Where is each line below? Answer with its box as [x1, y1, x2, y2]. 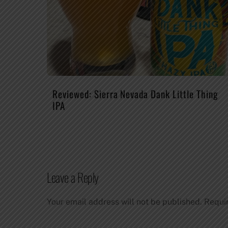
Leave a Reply [47, 168, 99, 187]
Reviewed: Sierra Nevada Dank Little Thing [52, 86, 218, 101]
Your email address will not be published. [47, 197, 202, 207]
